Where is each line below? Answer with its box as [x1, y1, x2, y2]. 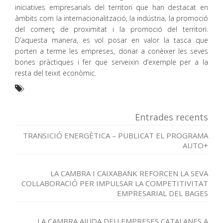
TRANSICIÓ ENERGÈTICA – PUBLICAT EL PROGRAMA [23, 130, 208, 140]
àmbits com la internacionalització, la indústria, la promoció [15, 13, 208, 23]
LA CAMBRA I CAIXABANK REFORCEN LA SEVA [50, 168, 208, 178]
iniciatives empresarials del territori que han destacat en [15, 2, 208, 12]
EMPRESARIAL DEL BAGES [117, 188, 208, 198]
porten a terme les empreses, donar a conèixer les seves [15, 46, 208, 56]
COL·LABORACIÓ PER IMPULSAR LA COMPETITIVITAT [21, 178, 208, 188]
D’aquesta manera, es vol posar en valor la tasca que [15, 35, 208, 45]
